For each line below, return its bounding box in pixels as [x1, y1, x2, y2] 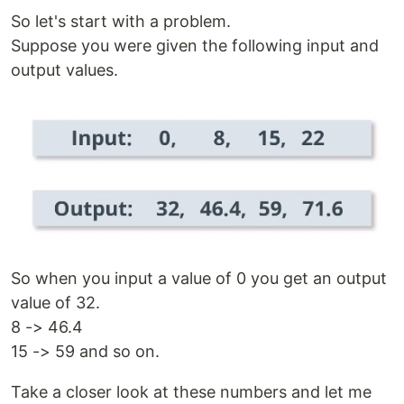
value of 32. [11, 292, 100, 312]
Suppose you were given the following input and [11, 36, 379, 56]
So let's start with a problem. [11, 12, 231, 32]
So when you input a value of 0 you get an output [11, 268, 387, 288]
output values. [11, 60, 118, 80]
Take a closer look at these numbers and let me [11, 381, 372, 401]
